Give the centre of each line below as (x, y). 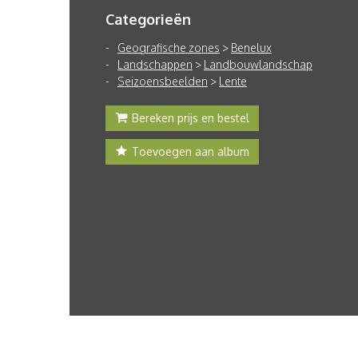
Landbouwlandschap (258, 64)
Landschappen (155, 64)
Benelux (251, 48)
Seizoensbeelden (163, 81)
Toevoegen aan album (191, 151)
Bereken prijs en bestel (191, 118)
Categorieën (148, 19)
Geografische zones (169, 48)
